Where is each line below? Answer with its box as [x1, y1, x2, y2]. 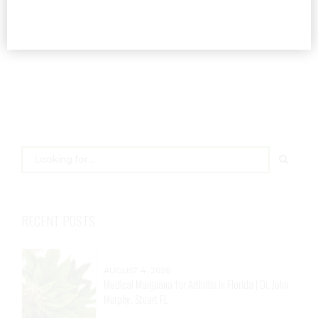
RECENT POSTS [21, 210, 95, 230]
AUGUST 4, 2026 [104, 265, 171, 275]
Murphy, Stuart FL [104, 291, 169, 307]
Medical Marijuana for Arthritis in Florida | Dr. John [104, 276, 289, 292]
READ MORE [61, 6, 107, 18]
